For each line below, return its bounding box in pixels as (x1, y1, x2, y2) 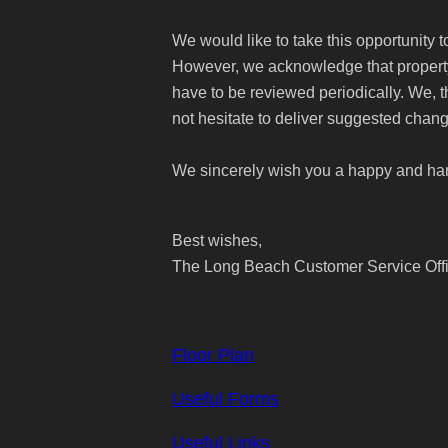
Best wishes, (172, 232, 262, 249)
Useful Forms (172, 389, 279, 409)
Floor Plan (172, 345, 254, 365)
